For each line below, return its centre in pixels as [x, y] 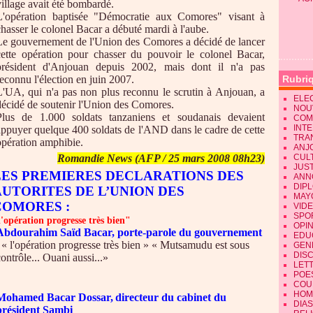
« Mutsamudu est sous [201, 245]
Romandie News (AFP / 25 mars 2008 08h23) [161, 158]
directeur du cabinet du [171, 297]
